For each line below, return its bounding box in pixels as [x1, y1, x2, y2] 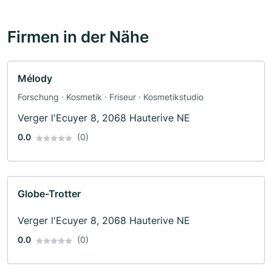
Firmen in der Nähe [7, 27, 149, 47]
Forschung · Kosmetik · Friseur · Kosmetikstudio [18, 92, 203, 103]
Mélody [18, 72, 52, 85]
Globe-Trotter [18, 188, 81, 200]
